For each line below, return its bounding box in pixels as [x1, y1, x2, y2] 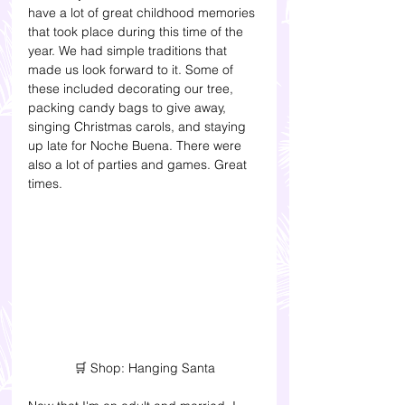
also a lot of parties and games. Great [28, 156, 250, 174]
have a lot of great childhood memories [28, 5, 259, 22]
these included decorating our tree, [28, 80, 237, 98]
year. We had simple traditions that [28, 42, 231, 60]
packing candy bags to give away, [28, 99, 230, 117]
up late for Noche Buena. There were [28, 137, 245, 155]
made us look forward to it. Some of [28, 61, 237, 79]
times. [28, 175, 66, 193]
